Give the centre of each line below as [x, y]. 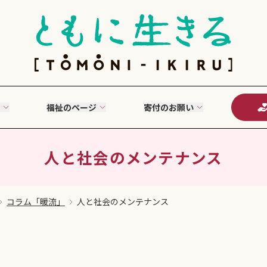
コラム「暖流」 [36, 201]
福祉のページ [72, 107]
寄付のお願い [168, 107]
